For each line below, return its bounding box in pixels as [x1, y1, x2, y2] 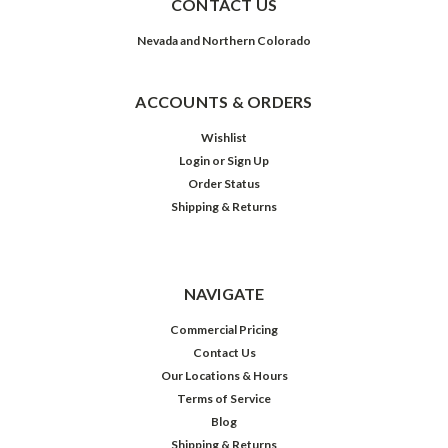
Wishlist [201, 129, 247, 145]
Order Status [188, 175, 260, 191]
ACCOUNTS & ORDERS [135, 91, 313, 111]
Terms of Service [177, 390, 271, 406]
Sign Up [227, 152, 270, 168]
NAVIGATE [183, 283, 265, 303]
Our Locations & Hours [160, 367, 288, 383]
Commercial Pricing [170, 321, 278, 337]
